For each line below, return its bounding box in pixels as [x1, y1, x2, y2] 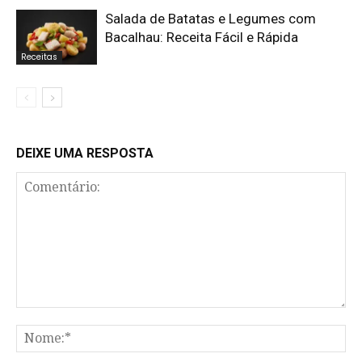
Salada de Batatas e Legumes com [105, 10, 316, 27]
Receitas [21, 51, 57, 64]
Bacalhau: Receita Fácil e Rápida [105, 28, 298, 45]
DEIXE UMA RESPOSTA [16, 145, 154, 161]
